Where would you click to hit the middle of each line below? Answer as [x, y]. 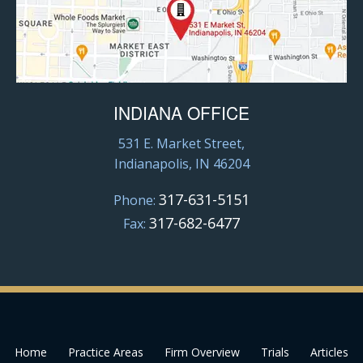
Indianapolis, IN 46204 [181, 163]
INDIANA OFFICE [181, 112]
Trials [275, 352]
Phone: [136, 200]
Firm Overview [202, 352]
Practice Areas [106, 352]
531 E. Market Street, [181, 143]
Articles [329, 352]
